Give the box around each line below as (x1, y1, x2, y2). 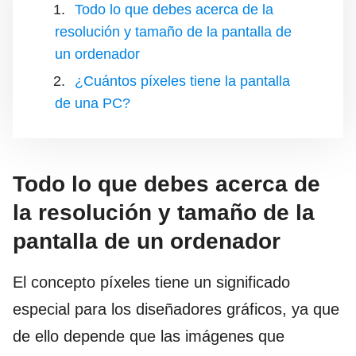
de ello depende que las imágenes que (13, 327, 284, 345)
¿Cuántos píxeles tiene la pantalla (75, 73, 290, 89)
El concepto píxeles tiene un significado (13, 273, 290, 291)
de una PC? (55, 95, 130, 111)
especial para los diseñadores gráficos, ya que (13, 300, 339, 318)
